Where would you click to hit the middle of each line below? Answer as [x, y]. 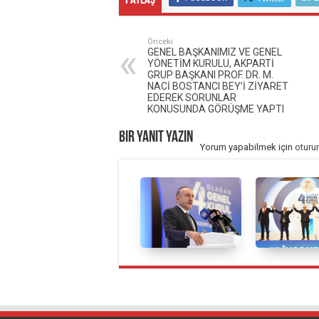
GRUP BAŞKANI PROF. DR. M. [210, 75]
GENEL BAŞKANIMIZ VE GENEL [215, 52]
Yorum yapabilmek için [247, 147]
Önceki [160, 42]
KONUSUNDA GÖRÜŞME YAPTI [216, 109]
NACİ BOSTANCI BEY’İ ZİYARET [218, 87]
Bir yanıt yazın [156, 138]
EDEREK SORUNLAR [192, 98]
